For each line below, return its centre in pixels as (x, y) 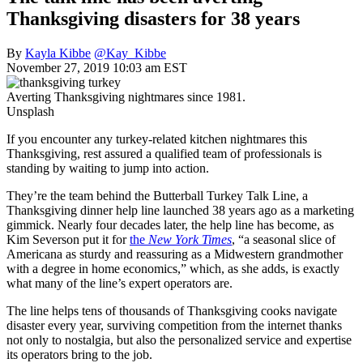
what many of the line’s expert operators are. (120, 283)
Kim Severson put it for (68, 239)
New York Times (190, 239)
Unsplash (30, 111)
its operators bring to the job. (79, 354)
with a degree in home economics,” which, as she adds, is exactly (173, 268)
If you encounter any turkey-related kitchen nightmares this (157, 139)
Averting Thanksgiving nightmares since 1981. (126, 96)
